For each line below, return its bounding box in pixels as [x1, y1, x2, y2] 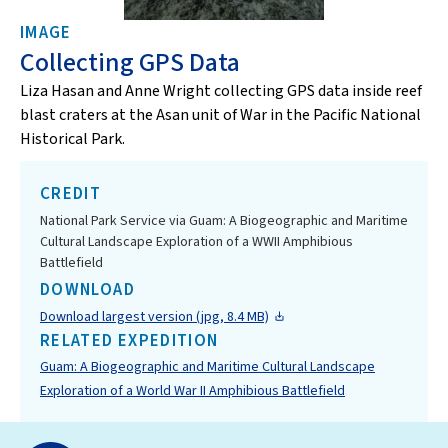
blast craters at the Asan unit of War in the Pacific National [20, 104, 421, 126]
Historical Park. [20, 128, 125, 150]
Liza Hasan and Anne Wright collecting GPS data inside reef [20, 80, 422, 102]
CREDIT [40, 182, 102, 206]
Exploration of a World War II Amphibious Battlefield [40, 380, 345, 401]
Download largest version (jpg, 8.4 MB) [40, 306, 269, 327]
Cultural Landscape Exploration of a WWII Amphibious [40, 231, 353, 252]
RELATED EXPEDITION [40, 328, 219, 353]
